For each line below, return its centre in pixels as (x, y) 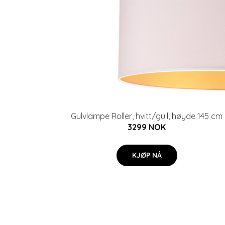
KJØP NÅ (147, 155)
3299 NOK (147, 127)
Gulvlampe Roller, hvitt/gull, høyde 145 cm (147, 116)
